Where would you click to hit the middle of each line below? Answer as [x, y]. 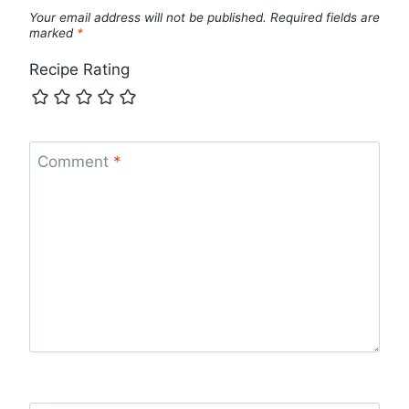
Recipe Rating [79, 70]
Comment [75, 161]
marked [53, 32]
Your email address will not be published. [148, 17]
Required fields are [325, 17]
